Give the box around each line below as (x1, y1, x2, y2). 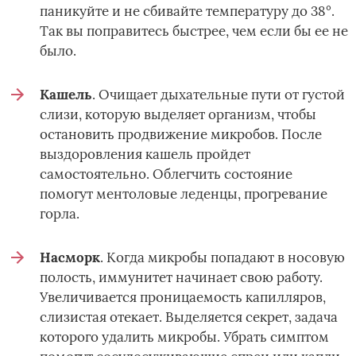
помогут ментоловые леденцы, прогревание (40, 185, 327, 203)
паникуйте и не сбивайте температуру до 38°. (40, 2, 335, 21)
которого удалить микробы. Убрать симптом (40, 328, 329, 346)
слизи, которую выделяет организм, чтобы (40, 106, 316, 124)
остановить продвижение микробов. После (40, 126, 322, 144)
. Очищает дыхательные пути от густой (92, 86, 345, 104)
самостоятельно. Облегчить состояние (40, 165, 292, 184)
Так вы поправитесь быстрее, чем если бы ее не (40, 22, 348, 41)
